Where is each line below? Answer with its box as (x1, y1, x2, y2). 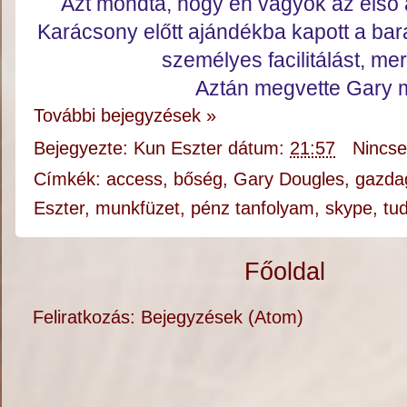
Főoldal (244, 257, 325, 285)
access (106, 168, 164, 189)
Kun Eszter (134, 137, 223, 158)
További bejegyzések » (34, 104, 217, 125)
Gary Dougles (233, 168, 345, 189)
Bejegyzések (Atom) (141, 307, 304, 328)
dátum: (228, 137, 291, 158)
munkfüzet (95, 197, 181, 218)
